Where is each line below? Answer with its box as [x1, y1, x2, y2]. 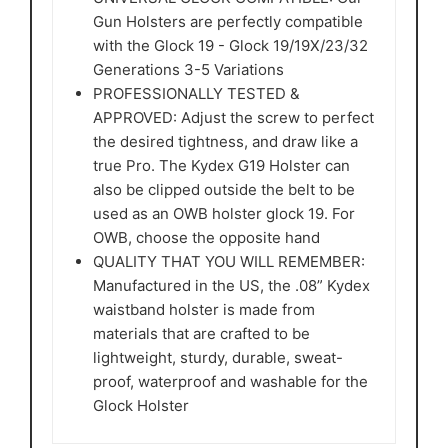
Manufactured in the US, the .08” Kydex [93, 276, 370, 296]
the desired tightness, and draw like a [93, 132, 358, 152]
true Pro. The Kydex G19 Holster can [93, 156, 350, 176]
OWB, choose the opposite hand [93, 228, 320, 248]
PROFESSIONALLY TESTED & [93, 84, 300, 104]
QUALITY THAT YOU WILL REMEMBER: [93, 252, 365, 272]
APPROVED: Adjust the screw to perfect [93, 108, 374, 128]
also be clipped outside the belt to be [93, 180, 355, 200]
